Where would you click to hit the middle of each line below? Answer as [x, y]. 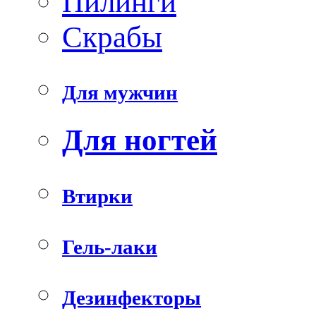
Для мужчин [120, 93]
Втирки [97, 196]
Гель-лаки [110, 247]
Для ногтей [140, 140]
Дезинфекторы [132, 298]
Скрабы [112, 36]
